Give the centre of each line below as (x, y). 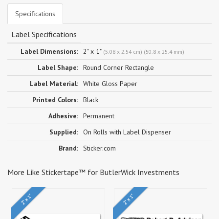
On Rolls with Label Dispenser (127, 132)
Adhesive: (63, 116)
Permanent (99, 116)
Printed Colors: (55, 99)
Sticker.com (99, 148)
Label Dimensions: (49, 51)
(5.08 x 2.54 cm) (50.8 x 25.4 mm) (144, 51)
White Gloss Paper (110, 83)
